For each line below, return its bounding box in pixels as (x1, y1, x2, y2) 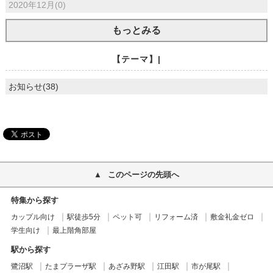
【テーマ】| (112, 54, 161, 65)
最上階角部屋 (52, 226, 96, 235)
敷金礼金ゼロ (210, 213, 254, 222)
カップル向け (10, 213, 55, 222)
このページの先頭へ (108, 170, 179, 180)
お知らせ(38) (8, 82, 58, 92)
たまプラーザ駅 (44, 262, 96, 271)
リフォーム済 (154, 213, 198, 222)
